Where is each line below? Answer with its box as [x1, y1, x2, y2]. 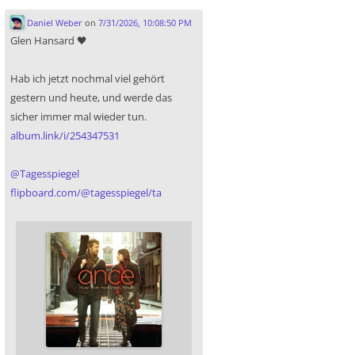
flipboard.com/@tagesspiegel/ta [10, 185, 162, 200]
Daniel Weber [24, 17, 82, 29]
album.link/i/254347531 [10, 128, 120, 143]
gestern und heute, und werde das [10, 90, 172, 105]
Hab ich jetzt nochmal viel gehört [10, 71, 165, 86]
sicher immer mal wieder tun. [10, 109, 147, 124]
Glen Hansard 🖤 [10, 33, 87, 48]
